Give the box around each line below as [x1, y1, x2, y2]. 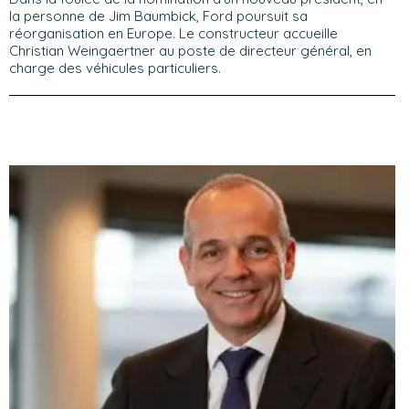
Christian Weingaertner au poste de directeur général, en [9, 41, 372, 59]
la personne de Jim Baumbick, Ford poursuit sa [9, 6, 308, 25]
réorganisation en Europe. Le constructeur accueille [9, 24, 338, 42]
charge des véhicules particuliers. [9, 58, 221, 77]
